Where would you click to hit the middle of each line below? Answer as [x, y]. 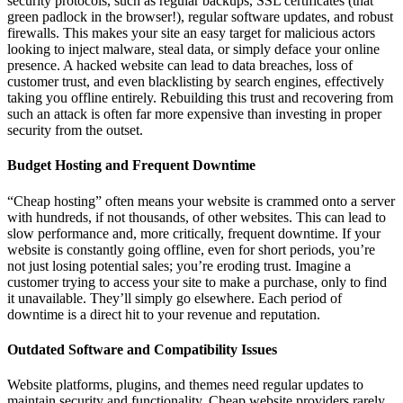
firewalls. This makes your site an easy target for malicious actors [191, 33]
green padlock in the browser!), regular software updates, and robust [200, 17]
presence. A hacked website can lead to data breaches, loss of [180, 65]
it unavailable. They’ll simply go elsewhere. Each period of [175, 298]
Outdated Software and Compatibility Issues [142, 349]
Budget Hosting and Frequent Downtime [131, 166]
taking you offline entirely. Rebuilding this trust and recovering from [200, 98]
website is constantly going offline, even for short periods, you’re [191, 249]
